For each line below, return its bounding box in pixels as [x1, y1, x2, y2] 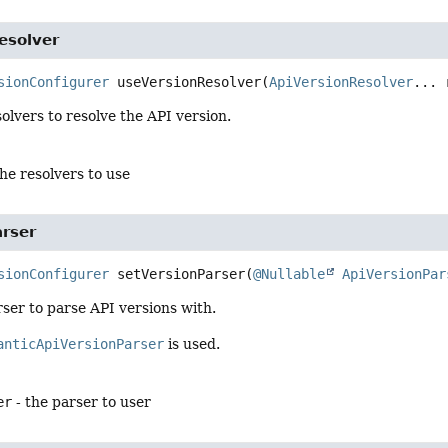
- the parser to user [12, 394, 152, 411]
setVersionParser [117, 266, 246, 283]
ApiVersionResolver [269, 74, 414, 91]
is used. [164, 335, 221, 352]
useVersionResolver [117, 74, 262, 91]
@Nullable [253, 266, 326, 283]
